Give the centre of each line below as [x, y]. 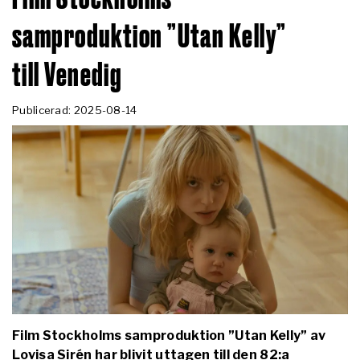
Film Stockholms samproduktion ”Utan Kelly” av [169, 335]
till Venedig [67, 76]
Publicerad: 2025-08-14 [75, 110]
